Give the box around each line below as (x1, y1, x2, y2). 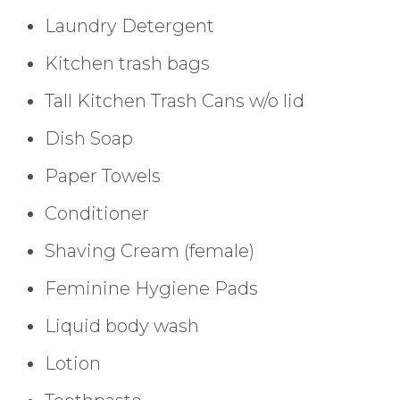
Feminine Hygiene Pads (45, 277, 258, 299)
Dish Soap (45, 127, 133, 149)
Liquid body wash (45, 314, 199, 337)
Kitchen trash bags (45, 52, 210, 74)
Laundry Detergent (45, 14, 214, 37)
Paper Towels (45, 164, 161, 187)
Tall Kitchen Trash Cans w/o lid (45, 89, 304, 112)
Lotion (45, 352, 101, 374)
